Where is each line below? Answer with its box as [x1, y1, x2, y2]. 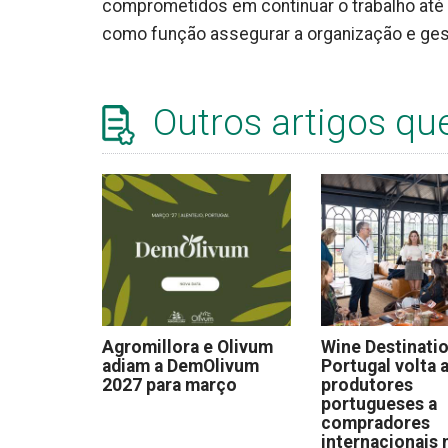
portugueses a [321, 393, 438, 414]
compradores [321, 412, 431, 433]
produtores [321, 374, 414, 395]
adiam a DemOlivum [102, 355, 259, 376]
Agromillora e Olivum [102, 336, 273, 357]
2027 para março [102, 374, 237, 395]
